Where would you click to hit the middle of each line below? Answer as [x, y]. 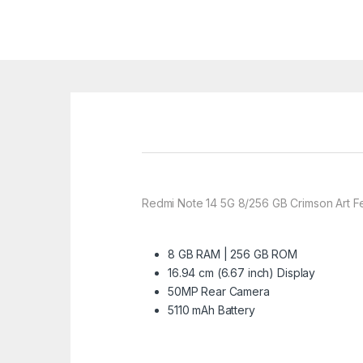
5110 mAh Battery [211, 310]
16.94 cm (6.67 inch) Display [242, 272]
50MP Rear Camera [219, 291]
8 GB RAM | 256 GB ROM [233, 254]
